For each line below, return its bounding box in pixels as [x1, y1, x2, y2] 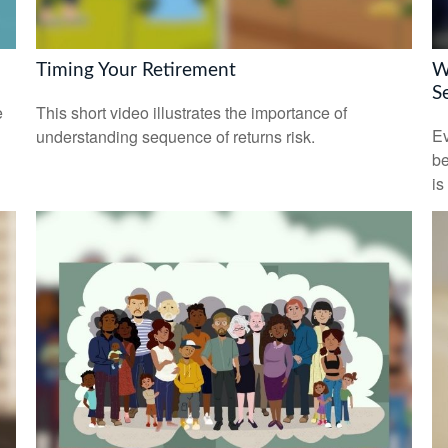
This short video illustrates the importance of [35, 100, 347, 124]
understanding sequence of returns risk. [35, 124, 315, 148]
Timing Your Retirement [35, 61, 236, 81]
